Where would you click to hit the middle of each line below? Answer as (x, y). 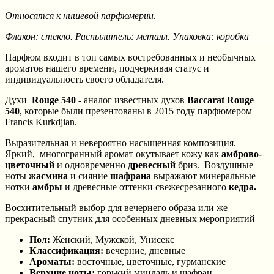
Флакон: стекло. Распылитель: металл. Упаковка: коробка (127, 37)
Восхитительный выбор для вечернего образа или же (116, 208)
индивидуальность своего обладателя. (84, 80)
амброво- (242, 154)
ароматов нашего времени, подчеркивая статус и (107, 68)
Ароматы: (52, 262)
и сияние (89, 176)
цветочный (30, 165)
